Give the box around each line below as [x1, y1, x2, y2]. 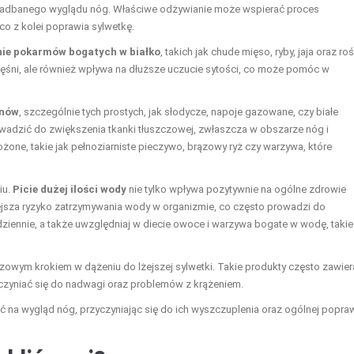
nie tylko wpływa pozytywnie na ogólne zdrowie [126, 183, 346, 196]
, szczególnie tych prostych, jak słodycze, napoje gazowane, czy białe [19, 106, 338, 119]
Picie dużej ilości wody [13, 183, 126, 196]
